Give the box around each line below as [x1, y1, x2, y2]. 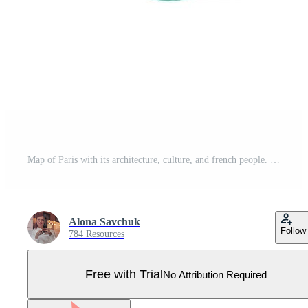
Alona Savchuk [69, 216, 140, 228]
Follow [280, 225, 306, 236]
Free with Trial [85, 267, 163, 281]
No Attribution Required [163, 268, 267, 280]
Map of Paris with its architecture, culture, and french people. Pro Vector [270, 155, 280, 165]
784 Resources [69, 229, 124, 239]
